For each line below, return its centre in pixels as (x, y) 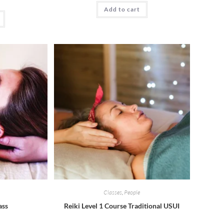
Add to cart (122, 9)
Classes (113, 192)
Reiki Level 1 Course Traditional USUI (122, 206)
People (132, 192)
